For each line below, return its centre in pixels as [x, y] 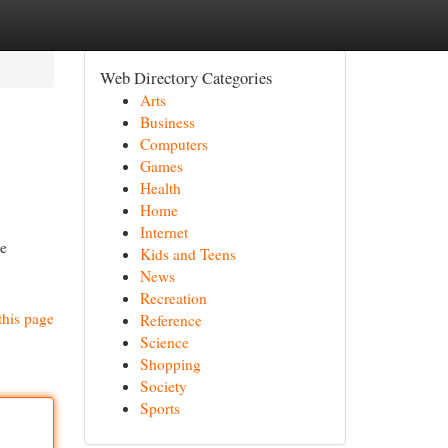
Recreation [173, 298]
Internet [163, 232]
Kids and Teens [187, 254]
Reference [170, 320]
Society [163, 386]
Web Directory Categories [185, 77]
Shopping [170, 364]
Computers [173, 144]
